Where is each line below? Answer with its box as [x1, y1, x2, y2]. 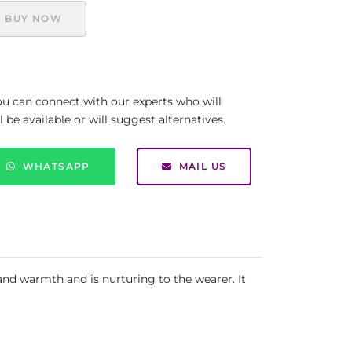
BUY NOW [5, 13, 63, 24]
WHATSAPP [22, 160, 90, 172]
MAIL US [178, 160, 227, 172]
